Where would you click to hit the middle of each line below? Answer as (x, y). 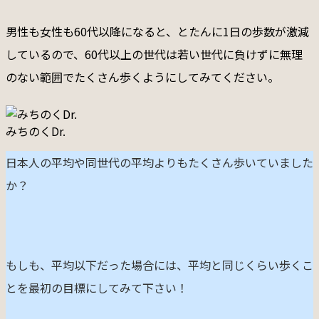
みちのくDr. (36, 131)
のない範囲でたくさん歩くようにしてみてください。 (142, 77)
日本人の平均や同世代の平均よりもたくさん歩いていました (159, 162)
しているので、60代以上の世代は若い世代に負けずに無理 (154, 54)
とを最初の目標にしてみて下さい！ (97, 288)
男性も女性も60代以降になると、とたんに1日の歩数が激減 (157, 31)
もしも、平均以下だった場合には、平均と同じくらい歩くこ (159, 265)
